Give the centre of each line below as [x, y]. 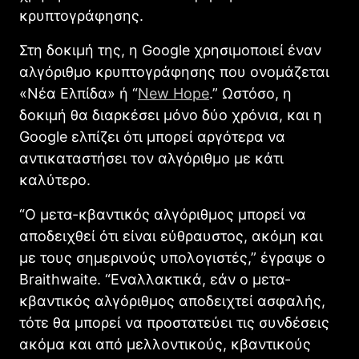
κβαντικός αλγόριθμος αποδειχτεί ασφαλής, [172, 301]
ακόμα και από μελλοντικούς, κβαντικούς [165, 345]
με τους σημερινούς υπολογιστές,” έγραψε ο [172, 258]
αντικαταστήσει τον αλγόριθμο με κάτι [151, 159]
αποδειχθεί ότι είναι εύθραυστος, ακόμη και [171, 236]
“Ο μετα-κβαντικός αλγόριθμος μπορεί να [163, 215]
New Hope [173, 94]
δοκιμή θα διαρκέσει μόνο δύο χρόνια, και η [171, 115]
